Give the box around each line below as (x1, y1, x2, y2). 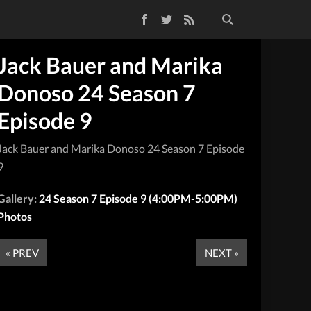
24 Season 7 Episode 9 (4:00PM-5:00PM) (39, 191, 238, 205)
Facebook (89, 10, 135, 24)
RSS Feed (133, 10, 176, 24)
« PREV (6, 246, 40, 259)
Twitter (111, 10, 146, 24)
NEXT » (205, 246, 239, 259)
